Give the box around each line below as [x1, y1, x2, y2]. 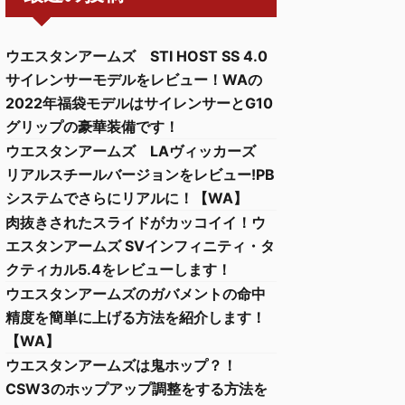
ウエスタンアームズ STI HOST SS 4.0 [5, 47, 268, 65]
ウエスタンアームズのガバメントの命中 [5, 285, 266, 303]
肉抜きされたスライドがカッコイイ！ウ [5, 213, 266, 231]
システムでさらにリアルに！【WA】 [5, 189, 248, 207]
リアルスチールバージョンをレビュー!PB [5, 165, 275, 184]
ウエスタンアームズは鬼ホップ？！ [5, 356, 237, 374]
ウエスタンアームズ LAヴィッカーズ [5, 142, 270, 160]
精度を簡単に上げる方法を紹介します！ [5, 308, 266, 326]
